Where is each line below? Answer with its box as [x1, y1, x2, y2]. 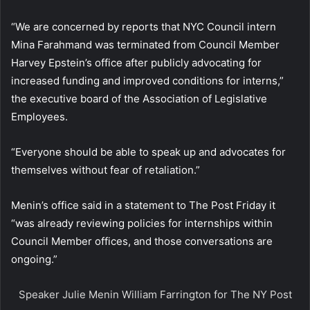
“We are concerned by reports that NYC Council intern [11, 20, 276, 34]
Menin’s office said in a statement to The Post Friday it [11, 199, 275, 212]
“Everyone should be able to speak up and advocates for [11, 145, 286, 159]
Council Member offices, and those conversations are [11, 235, 273, 248]
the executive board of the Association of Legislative [11, 92, 267, 106]
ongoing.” [11, 253, 57, 266]
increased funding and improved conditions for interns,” [11, 74, 284, 88]
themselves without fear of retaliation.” [11, 163, 200, 177]
